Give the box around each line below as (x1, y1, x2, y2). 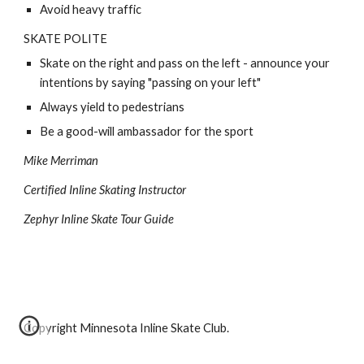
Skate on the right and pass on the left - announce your (40, 56, 331, 70)
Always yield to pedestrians (40, 100, 188, 114)
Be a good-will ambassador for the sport (40, 124, 257, 138)
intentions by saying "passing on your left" (40, 76, 264, 89)
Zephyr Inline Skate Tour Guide (24, 212, 177, 226)
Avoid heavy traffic (40, 2, 145, 16)
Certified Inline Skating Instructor (24, 183, 189, 197)
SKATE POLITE (24, 32, 108, 45)
